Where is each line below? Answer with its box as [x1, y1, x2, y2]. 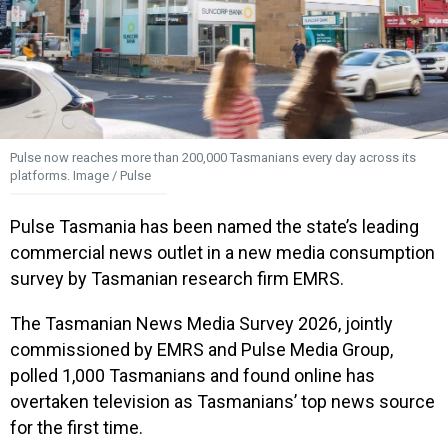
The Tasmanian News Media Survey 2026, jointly [10, 313, 393, 335]
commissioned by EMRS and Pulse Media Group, [10, 339, 393, 361]
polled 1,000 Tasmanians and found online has [10, 365, 375, 387]
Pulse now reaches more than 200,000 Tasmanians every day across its [10, 149, 416, 165]
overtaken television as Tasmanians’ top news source [10, 391, 435, 413]
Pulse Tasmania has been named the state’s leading [10, 215, 419, 237]
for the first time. [10, 417, 143, 439]
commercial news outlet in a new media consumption [10, 241, 435, 263]
